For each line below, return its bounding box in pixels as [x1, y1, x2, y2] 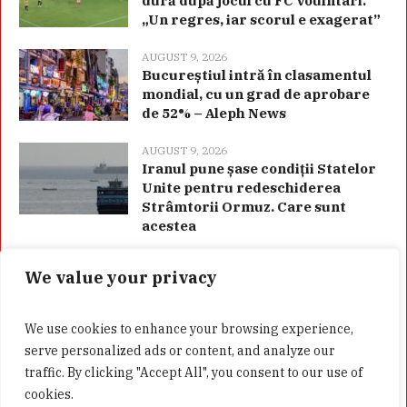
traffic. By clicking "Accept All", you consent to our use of [25, 364, 362, 381]
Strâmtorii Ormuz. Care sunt [142, 197, 347, 215]
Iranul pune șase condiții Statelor [142, 159, 377, 177]
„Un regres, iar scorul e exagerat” [142, 10, 382, 28]
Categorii [19, 273, 102, 298]
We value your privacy [25, 267, 217, 288]
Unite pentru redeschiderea [142, 178, 342, 196]
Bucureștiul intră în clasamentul [142, 65, 372, 84]
